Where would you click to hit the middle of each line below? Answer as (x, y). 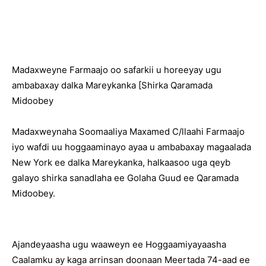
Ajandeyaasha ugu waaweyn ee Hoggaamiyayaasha (119, 244)
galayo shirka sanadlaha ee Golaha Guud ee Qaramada (125, 178)
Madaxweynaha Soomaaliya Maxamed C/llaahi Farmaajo (128, 132)
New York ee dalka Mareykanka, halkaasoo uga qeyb (121, 162)
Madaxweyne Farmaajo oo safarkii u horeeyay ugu (117, 70)
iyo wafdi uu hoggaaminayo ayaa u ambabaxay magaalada (132, 147)
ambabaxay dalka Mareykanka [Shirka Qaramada (112, 85)
